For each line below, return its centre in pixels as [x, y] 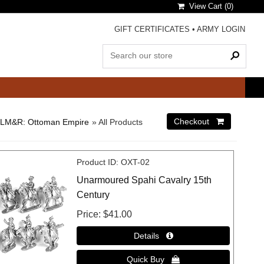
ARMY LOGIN [221, 29]
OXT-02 [136, 162]
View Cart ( [205, 6]
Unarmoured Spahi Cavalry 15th [144, 180]
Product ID [97, 162]
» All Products [117, 122]
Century [93, 194]
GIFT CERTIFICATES [152, 29]
